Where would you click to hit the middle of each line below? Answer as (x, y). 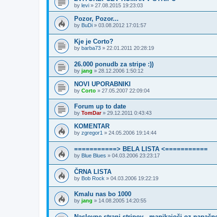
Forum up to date (100, 107)
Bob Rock (93, 178)
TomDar (91, 113)
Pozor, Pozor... (96, 19)
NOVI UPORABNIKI (102, 84)
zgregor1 (92, 133)
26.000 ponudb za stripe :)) (114, 64)
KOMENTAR (92, 126)
